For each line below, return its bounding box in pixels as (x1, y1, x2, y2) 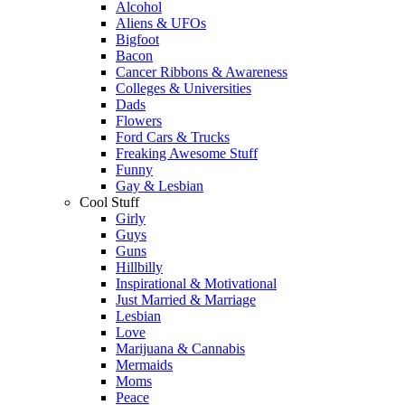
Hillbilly (116, 259, 163, 275)
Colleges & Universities (116, 80, 251, 96)
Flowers (116, 113, 162, 128)
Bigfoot (116, 32, 159, 47)
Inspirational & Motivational (116, 276, 277, 291)
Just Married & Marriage (116, 292, 256, 307)
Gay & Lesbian (116, 178, 203, 193)
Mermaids (116, 357, 173, 372)
